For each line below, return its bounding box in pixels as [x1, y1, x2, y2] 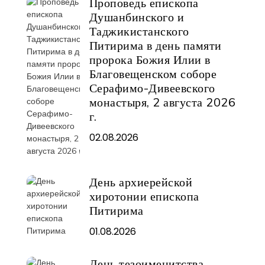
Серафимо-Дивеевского [89, 80, 215, 95]
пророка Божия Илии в [89, 52, 211, 67]
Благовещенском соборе [89, 66, 217, 81]
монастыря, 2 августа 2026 [89, 95, 236, 109]
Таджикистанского [89, 24, 189, 38]
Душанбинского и [89, 9, 185, 24]
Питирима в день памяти [89, 38, 222, 53]
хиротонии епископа [89, 189, 199, 203]
